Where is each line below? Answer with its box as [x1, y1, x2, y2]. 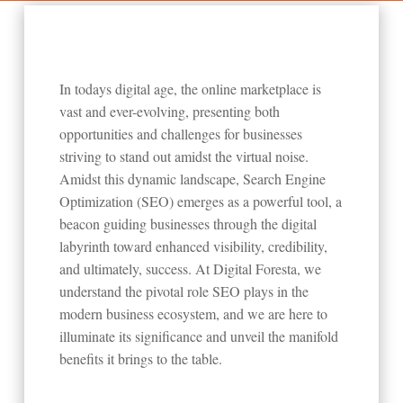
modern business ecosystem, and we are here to [59, 303, 328, 323]
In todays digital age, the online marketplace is [59, 78, 322, 98]
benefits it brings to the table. [59, 348, 223, 368]
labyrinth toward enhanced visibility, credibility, [59, 236, 328, 255]
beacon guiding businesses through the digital [59, 213, 318, 233]
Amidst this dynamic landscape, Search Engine [59, 168, 327, 188]
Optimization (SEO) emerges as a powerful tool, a [59, 191, 343, 210]
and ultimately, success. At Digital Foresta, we [59, 258, 322, 278]
